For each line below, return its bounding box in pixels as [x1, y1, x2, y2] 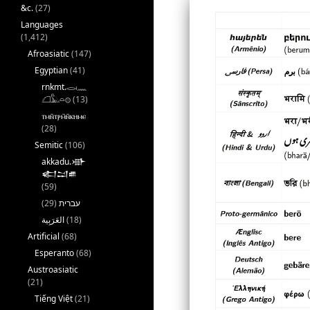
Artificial [28, 230, 60, 242]
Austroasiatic [28, 264, 78, 275]
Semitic [35, 139, 63, 151]
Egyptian [35, 64, 68, 76]
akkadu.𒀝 [42, 156, 86, 167]
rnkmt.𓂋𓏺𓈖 [42, 81, 86, 93]
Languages [21, 19, 63, 30]
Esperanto [35, 247, 74, 259]
